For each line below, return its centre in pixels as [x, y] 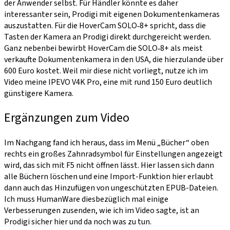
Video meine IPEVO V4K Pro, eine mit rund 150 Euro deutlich [108, 82]
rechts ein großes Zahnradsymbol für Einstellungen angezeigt [113, 154]
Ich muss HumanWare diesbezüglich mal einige [86, 199]
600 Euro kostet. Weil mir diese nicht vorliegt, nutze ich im [106, 71]
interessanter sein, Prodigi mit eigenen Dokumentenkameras [112, 14]
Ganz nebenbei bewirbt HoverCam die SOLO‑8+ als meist [103, 48]
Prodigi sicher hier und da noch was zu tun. [78, 222]
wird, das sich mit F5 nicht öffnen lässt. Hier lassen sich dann [109, 166]
